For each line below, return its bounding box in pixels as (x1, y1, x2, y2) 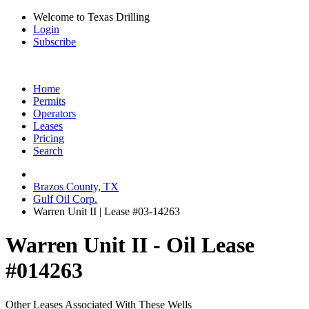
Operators (33, 108, 76, 119)
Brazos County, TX (33, 181, 119, 192)
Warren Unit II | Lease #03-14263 (33, 206, 180, 217)
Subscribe (33, 36, 76, 48)
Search (33, 145, 63, 157)
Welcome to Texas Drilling (33, 11, 150, 23)
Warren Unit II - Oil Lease (6, 232, 255, 258)
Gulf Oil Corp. (33, 193, 97, 205)
